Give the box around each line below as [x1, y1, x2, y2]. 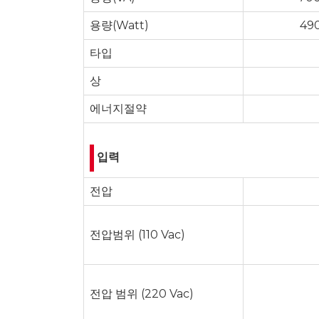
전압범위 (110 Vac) [90, 227, 185, 241]
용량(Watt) [90, 18, 149, 32]
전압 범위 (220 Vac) [90, 286, 194, 300]
